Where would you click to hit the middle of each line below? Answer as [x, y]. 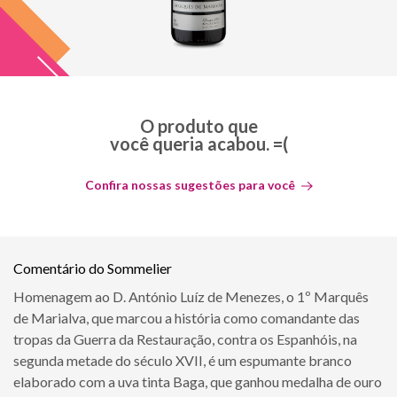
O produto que [198, 125]
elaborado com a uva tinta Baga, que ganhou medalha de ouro [198, 381]
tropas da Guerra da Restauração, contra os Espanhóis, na [185, 339]
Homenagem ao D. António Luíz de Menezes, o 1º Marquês [191, 296]
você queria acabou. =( [198, 143]
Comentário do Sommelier [93, 268]
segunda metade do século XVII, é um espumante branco [183, 360]
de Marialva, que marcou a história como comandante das [187, 317]
